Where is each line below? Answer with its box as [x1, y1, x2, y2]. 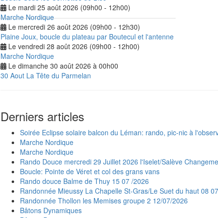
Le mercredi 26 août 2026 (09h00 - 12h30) [6, 22, 140, 32]
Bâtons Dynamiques [20, 205, 82, 216]
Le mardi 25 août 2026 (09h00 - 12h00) [6, 2, 130, 13]
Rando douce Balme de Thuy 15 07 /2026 [20, 176, 149, 186]
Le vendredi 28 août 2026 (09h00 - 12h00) [6, 41, 140, 52]
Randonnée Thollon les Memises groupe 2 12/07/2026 [20, 196, 188, 206]
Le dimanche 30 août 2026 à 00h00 [6, 61, 118, 71]
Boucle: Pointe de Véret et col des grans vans [20, 166, 160, 177]
